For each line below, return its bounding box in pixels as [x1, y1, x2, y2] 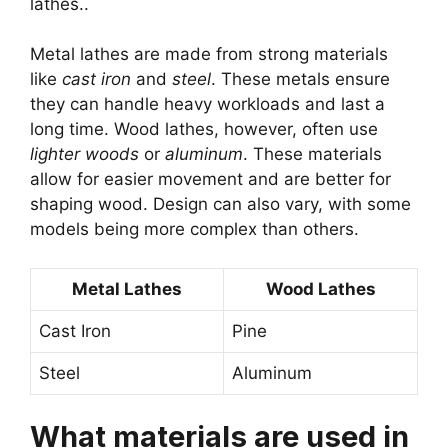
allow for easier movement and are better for [30, 169, 391, 190]
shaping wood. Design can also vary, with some [30, 194, 411, 215]
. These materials [243, 144, 382, 165]
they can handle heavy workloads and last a [30, 94, 385, 115]
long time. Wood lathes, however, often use [30, 119, 378, 140]
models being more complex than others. [30, 219, 359, 240]
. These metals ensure [211, 69, 390, 90]
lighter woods [30, 144, 139, 165]
